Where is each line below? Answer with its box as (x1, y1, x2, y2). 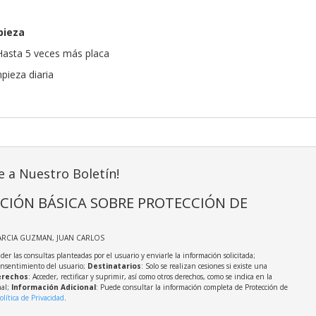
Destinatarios (87, 261, 141, 272)
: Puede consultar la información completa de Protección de (95, 282, 288, 293)
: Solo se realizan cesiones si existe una (140, 261, 267, 272)
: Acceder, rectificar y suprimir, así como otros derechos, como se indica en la (28, 272, 272, 282)
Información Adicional (11, 282, 96, 293)
